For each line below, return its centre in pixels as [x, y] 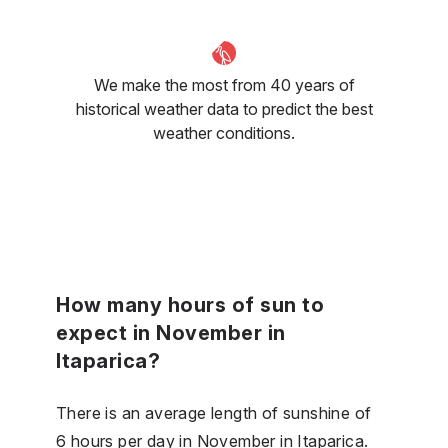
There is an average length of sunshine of [214, 412]
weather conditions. [224, 132]
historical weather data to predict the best [224, 108]
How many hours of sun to [190, 304]
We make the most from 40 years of [224, 84]
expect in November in [171, 332]
